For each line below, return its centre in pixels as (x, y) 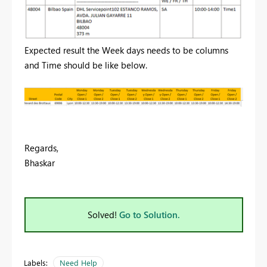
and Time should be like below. (86, 65)
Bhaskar (40, 163)
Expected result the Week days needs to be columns (126, 50)
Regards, (41, 148)
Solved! (103, 215)
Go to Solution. (150, 215)
